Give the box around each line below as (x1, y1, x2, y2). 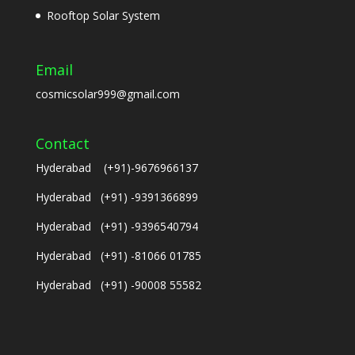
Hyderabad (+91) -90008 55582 (35, 277, 201, 292)
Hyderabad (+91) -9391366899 (35, 189, 198, 204)
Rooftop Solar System (46, 8, 160, 24)
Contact (35, 133, 90, 153)
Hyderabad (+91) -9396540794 (35, 218, 198, 234)
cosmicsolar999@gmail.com (35, 86, 180, 102)
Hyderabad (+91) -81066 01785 (35, 247, 201, 263)
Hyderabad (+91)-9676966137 (35, 159, 198, 175)
